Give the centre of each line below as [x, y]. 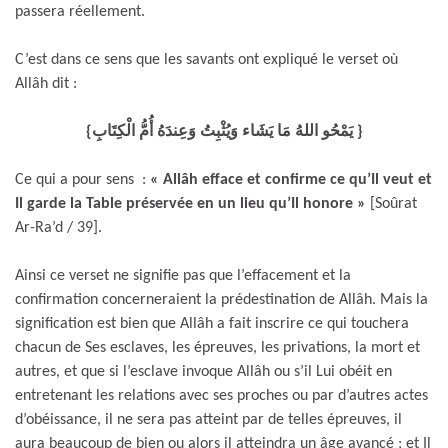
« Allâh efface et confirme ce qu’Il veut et [291, 179]
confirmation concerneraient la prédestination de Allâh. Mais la [221, 299]
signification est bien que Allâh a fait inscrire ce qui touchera [212, 323]
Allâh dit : [46, 83]
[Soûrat [393, 203]
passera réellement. [80, 11]
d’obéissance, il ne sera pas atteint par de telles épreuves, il [208, 419]
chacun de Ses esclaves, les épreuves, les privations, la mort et [217, 347]
